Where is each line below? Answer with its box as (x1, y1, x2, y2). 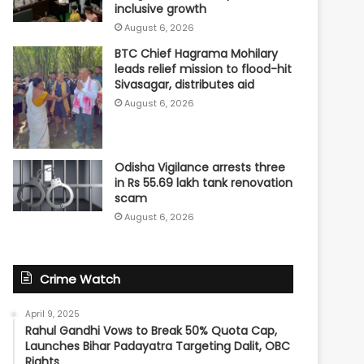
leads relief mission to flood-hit (115, 61, 292, 78)
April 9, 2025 (25, 307, 80, 320)
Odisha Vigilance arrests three (115, 158, 286, 175)
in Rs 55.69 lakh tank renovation (115, 174, 293, 191)
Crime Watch (40, 270, 121, 288)
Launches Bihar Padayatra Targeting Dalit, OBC (25, 337, 291, 354)
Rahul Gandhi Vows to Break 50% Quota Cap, (25, 322, 278, 339)
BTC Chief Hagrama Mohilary (115, 45, 279, 63)
